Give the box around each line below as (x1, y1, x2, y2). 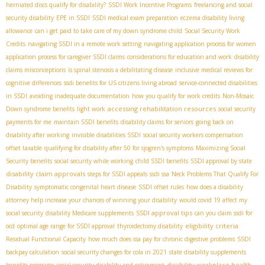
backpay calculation (6, 248, 59, 257)
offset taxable (6, 144, 42, 153)
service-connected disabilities (179, 79, 257, 88)
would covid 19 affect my (179, 196, 247, 205)
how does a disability (186, 183, 243, 192)
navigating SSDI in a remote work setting (28, 40, 141, 49)
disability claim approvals (6, 169, 85, 179)
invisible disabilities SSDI (72, 131, 141, 140)
